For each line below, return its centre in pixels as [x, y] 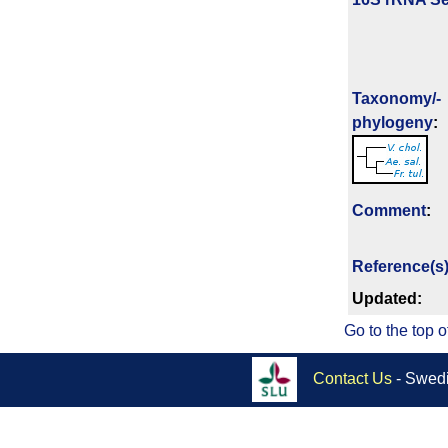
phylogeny [392, 123]
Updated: [387, 299]
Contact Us [353, 378]
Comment [389, 211]
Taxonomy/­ [396, 99]
